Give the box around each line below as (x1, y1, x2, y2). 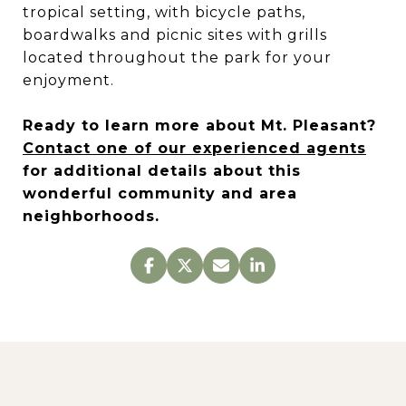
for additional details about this (23, 162, 301, 179)
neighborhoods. (23, 208, 159, 225)
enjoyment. (23, 72, 114, 89)
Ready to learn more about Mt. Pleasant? (23, 117, 376, 134)
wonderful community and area (23, 185, 297, 202)
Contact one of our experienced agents (23, 140, 366, 157)
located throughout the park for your (23, 49, 332, 66)
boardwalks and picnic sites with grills (23, 26, 327, 43)
